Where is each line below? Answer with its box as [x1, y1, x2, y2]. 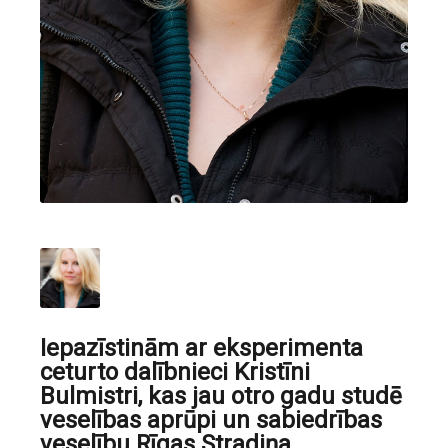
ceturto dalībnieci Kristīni [40, 358, 310, 386]
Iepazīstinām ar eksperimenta [40, 334, 363, 362]
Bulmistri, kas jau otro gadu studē [40, 382, 402, 410]
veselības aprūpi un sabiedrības [40, 406, 382, 434]
